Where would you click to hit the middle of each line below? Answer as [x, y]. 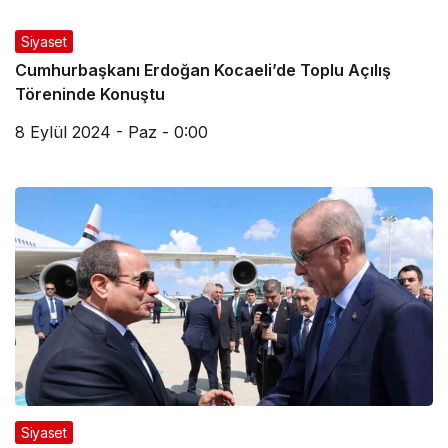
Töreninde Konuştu [90, 93]
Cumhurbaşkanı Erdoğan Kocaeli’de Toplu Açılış [203, 69]
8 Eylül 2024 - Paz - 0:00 [111, 131]
